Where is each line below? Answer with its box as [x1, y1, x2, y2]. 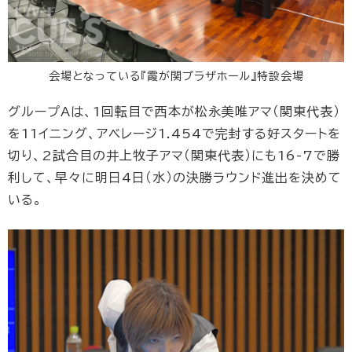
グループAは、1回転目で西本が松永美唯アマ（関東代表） [8, 104, 340, 118]
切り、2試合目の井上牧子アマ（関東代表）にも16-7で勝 [8, 148, 340, 162]
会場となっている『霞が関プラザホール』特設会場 [48, 70, 304, 82]
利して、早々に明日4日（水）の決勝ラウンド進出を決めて [8, 170, 342, 184]
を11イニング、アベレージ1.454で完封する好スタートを [8, 126, 341, 140]
